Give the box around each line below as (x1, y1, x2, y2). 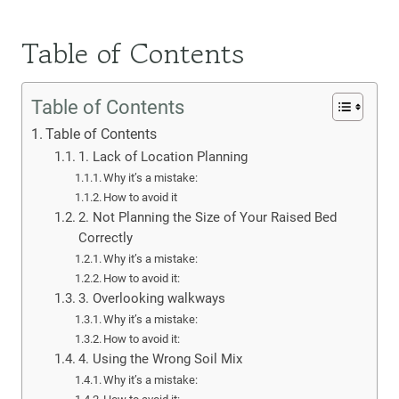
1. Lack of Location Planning (77, 149, 248, 166)
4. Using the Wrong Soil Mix (77, 351, 242, 368)
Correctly (77, 230, 133, 247)
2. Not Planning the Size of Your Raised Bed (77, 209, 337, 226)
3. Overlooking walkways (77, 290, 225, 307)
